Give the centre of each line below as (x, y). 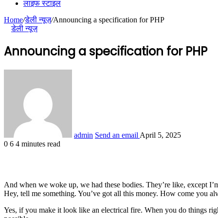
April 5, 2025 (160, 135)
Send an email (117, 135)
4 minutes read (38, 144)
